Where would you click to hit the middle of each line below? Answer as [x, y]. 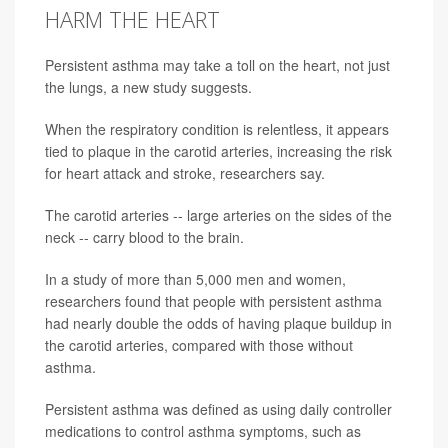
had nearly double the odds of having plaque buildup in [218, 323]
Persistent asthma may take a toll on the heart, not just [217, 65]
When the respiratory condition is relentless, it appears [217, 129]
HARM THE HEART [132, 19]
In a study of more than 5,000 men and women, [195, 279]
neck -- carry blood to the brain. [144, 237]
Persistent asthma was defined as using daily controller [218, 409]
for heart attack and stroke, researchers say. [185, 173]
